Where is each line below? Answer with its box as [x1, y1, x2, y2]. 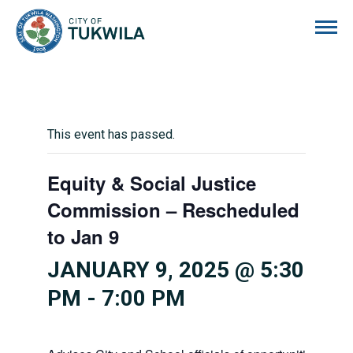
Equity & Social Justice [47, 169, 256, 196]
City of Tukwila [145, 9, 225, 24]
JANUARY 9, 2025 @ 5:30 [47, 257, 304, 283]
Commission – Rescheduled [47, 196, 299, 223]
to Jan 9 [47, 223, 119, 250]
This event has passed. [47, 127, 175, 142]
